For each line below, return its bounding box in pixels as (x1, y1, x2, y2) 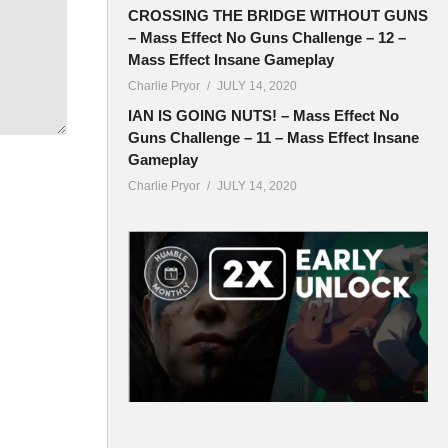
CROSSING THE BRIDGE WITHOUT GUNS (128, 7, 428, 25)
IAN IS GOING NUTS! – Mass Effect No (128, 107, 399, 125)
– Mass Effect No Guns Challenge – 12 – (128, 29, 406, 47)
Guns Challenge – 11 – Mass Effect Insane (128, 129, 419, 147)
